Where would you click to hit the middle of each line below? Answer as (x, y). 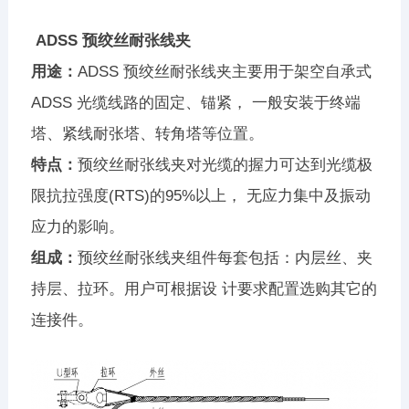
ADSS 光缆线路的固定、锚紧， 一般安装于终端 (195, 103)
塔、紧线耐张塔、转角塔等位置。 (147, 134)
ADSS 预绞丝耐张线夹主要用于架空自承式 (224, 72)
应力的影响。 (77, 227)
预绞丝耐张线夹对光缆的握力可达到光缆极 (225, 165)
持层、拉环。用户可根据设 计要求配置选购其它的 (204, 289)
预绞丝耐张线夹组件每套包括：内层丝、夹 (225, 258)
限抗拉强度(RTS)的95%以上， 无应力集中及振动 (200, 196)
